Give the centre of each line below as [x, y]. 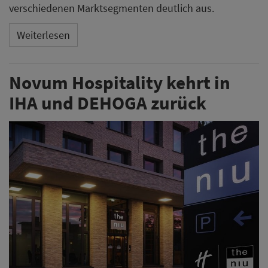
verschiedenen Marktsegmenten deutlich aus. [112, 8]
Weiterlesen [43, 35]
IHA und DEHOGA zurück [108, 103]
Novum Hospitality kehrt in [120, 83]
